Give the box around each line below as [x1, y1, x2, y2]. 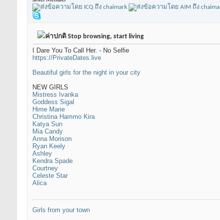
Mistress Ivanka [32, 91, 78, 99]
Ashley [32, 150, 52, 158]
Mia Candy [32, 128, 63, 136]
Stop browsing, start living [66, 33, 144, 41]
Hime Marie [32, 106, 65, 113]
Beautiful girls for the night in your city [32, 69, 140, 77]
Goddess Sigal [32, 98, 74, 106]
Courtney [32, 165, 58, 172]
